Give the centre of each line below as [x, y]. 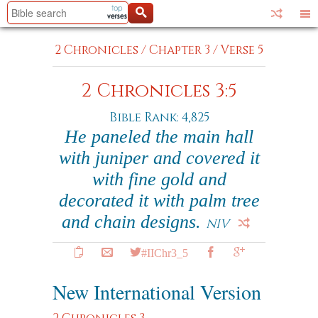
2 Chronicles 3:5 [159, 91]
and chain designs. [133, 222]
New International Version [157, 292]
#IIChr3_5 [165, 252]
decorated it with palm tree [159, 201]
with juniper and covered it [159, 158]
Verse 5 [242, 50]
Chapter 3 [180, 50]
